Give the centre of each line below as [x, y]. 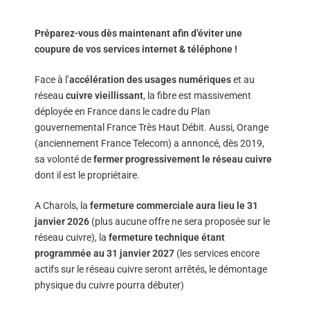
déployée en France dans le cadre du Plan [122, 111]
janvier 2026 [62, 221]
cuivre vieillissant [104, 95]
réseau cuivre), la [72, 237]
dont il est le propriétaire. [87, 175]
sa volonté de [64, 159]
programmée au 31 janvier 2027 [104, 253]
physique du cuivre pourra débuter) [109, 285]
